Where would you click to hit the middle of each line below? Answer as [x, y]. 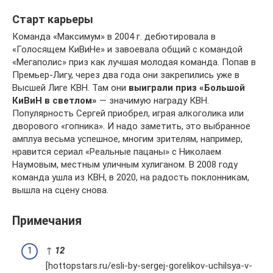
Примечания [47, 221]
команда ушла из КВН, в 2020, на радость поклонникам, [131, 177]
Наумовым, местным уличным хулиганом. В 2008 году [125, 164]
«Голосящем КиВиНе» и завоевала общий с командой [127, 49]
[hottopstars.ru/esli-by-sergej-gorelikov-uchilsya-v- [149, 265]
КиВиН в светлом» [55, 100]
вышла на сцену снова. [60, 190]
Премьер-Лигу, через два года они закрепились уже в [126, 75]
